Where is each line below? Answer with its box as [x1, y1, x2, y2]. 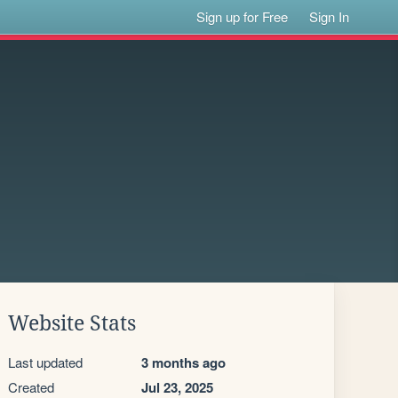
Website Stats [8, 312, 136, 335]
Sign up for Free [196, 7, 289, 26]
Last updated [8, 353, 83, 371]
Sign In [309, 7, 350, 26]
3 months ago [141, 353, 226, 372]
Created [8, 378, 54, 396]
